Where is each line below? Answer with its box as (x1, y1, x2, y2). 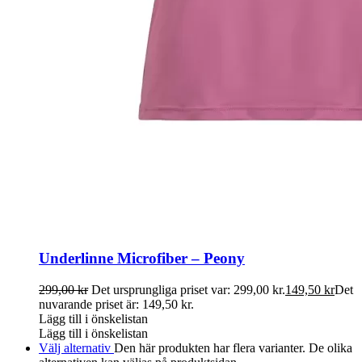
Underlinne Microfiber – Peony (39, 250, 245, 267)
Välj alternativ (39, 340, 114, 355)
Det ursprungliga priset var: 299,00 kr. (91, 282, 285, 297)
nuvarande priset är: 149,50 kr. (39, 297, 194, 311)
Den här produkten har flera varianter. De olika (114, 340, 352, 355)
